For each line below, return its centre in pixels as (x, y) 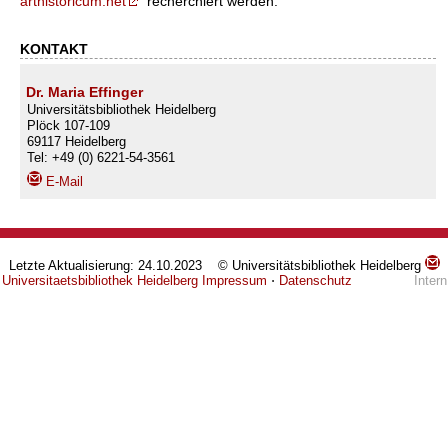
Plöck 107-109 (68, 126)
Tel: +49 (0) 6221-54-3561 (101, 158)
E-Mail (62, 182)
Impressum (234, 281)
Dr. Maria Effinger (84, 92)
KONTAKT (54, 48)
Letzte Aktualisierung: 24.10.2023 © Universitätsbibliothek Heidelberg (216, 266)
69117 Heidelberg (76, 142)
